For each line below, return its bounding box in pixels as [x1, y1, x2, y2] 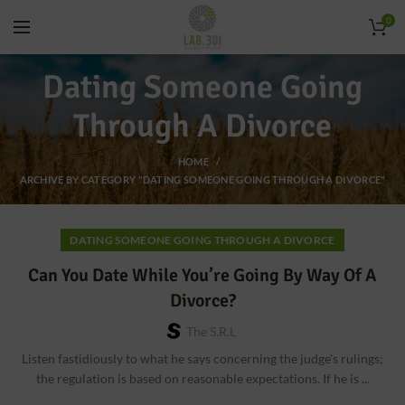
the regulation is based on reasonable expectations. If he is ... [35, 371, 370, 386]
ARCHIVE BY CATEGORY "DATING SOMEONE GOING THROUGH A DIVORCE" [19, 174, 386, 185]
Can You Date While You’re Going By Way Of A [28, 264, 377, 287]
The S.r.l [185, 324, 236, 339]
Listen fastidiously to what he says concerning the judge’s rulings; [22, 351, 383, 366]
